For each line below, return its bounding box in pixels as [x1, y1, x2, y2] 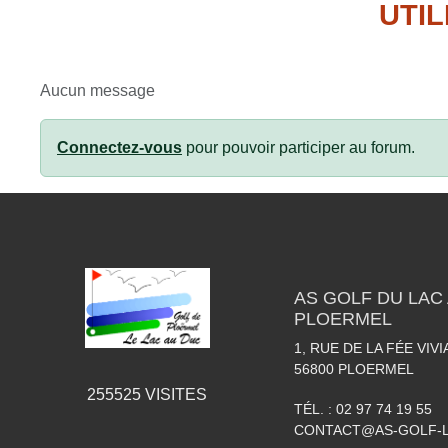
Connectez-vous [57, 139, 182, 156]
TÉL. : [294, 401, 336, 417]
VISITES [141, 385, 207, 403]
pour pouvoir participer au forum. [182, 139, 415, 156]
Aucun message [40, 82, 155, 99]
